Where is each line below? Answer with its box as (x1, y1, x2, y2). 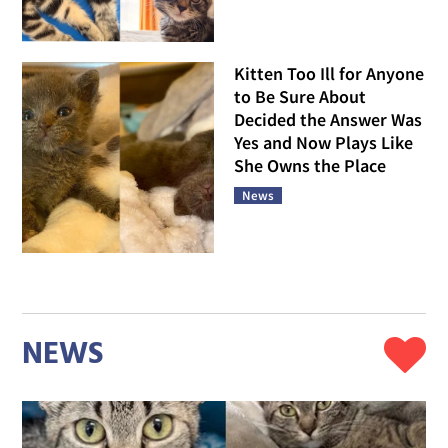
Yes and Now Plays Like (234, 130, 413, 154)
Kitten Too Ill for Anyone (234, 61, 424, 85)
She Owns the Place (234, 153, 386, 177)
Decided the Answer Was (234, 107, 422, 131)
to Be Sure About (234, 84, 366, 108)
